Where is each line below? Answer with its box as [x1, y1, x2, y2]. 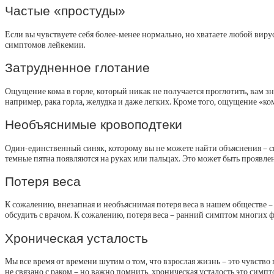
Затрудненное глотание [5, 61, 150, 75]
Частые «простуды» [5, 4, 125, 18]
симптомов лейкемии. [5, 39, 86, 50]
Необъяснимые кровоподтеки [5, 117, 182, 132]
